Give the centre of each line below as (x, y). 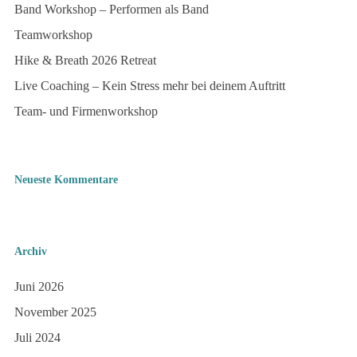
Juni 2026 (39, 286)
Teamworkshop (53, 35)
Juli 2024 (37, 337)
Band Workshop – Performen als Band (112, 9)
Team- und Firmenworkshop (86, 111)
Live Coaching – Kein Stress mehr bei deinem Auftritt (150, 86)
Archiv (31, 251)
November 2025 (55, 312)
